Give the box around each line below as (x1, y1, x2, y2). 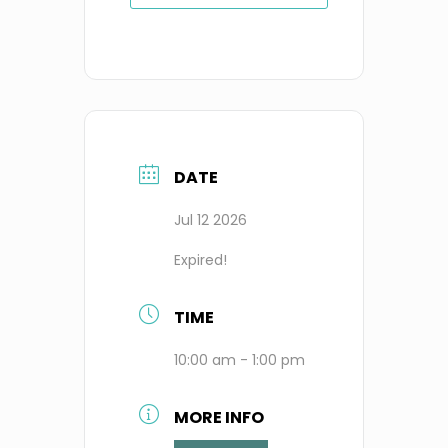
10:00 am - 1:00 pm (174, 349, 305, 370)
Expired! (174, 249, 227, 270)
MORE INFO (174, 405, 264, 429)
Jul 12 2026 (174, 209, 247, 230)
